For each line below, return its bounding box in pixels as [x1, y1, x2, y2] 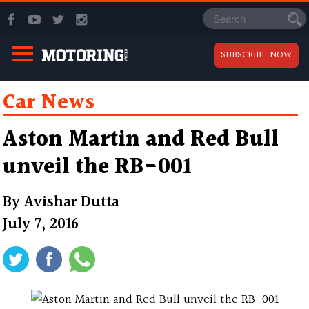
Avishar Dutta [24, 190, 120, 215]
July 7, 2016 [3, 212, 79, 237]
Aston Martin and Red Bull [3, 121, 279, 157]
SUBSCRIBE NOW [221, 47, 292, 63]
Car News [3, 86, 95, 119]
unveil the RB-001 [3, 149, 192, 185]
